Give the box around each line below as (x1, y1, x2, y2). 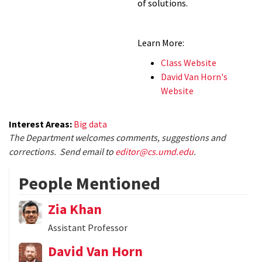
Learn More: (137, 36, 184, 49)
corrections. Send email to (9, 145, 115, 157)
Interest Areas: (9, 118, 74, 130)
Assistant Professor (48, 221, 127, 233)
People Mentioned (19, 171, 160, 194)
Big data (74, 118, 107, 130)
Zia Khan (48, 199, 102, 218)
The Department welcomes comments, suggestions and (9, 131, 226, 143)
